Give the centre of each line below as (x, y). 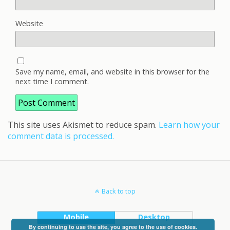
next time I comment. (52, 81)
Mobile (76, 217)
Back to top (118, 191)
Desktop (154, 217)
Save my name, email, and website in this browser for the (112, 71)
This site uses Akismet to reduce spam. (83, 124)
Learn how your (189, 124)
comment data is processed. (61, 136)
